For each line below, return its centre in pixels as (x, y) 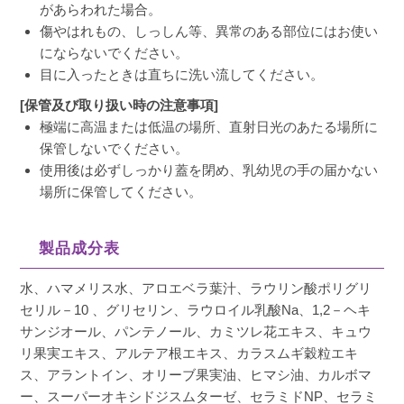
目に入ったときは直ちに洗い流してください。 (182, 75)
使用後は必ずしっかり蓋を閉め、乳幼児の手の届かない (209, 170)
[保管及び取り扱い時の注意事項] (119, 106)
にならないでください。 (115, 53)
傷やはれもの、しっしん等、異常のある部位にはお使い (209, 32)
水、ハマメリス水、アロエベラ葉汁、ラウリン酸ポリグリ (196, 289)
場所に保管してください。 (121, 192)
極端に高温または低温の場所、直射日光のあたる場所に (209, 127)
